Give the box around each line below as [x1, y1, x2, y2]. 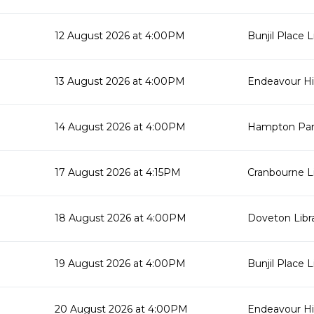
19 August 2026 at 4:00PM [55, 257, 186, 270]
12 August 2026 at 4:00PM [55, 29, 185, 42]
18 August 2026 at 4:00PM [55, 212, 186, 224]
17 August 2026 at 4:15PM [55, 166, 181, 179]
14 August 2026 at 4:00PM [55, 121, 186, 133]
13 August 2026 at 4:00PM [55, 75, 185, 88]
